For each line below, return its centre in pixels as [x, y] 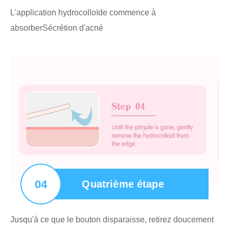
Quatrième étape [123, 184]
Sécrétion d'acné [73, 28]
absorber [26, 28]
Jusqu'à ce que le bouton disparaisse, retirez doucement [112, 220]
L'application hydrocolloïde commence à [83, 12]
